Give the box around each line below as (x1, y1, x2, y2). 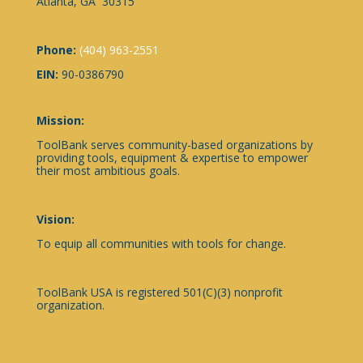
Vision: (36, 211, 75, 227)
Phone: (36, 41, 79, 58)
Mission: (36, 113, 84, 128)
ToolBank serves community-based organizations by (36, 137, 313, 152)
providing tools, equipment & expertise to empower (36, 150, 308, 165)
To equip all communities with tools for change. (36, 236, 286, 251)
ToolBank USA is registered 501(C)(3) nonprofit (36, 284, 283, 300)
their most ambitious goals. (36, 163, 180, 178)
